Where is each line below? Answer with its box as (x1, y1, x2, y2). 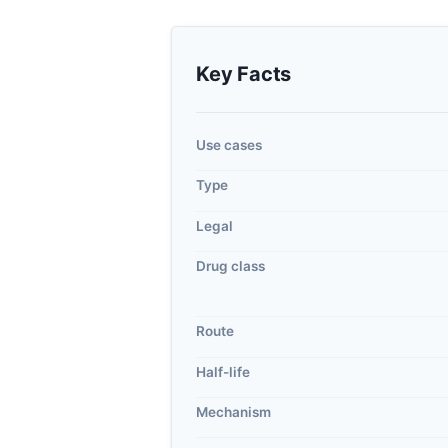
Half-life (196, 363, 250, 380)
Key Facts (196, 61, 292, 86)
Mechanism (196, 404, 271, 421)
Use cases (196, 136, 262, 153)
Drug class (196, 258, 265, 275)
